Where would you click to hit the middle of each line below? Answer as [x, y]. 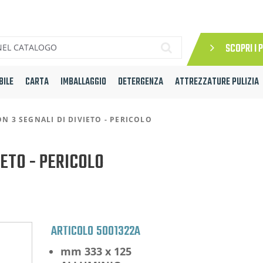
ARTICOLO [72, 231]
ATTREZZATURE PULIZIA [217, 82]
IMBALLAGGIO [83, 82]
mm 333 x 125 [96, 251]
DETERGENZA [141, 82]
